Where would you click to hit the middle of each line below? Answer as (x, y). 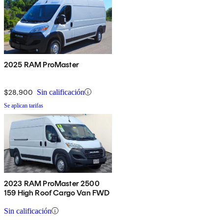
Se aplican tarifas (24, 105)
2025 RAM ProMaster (41, 64)
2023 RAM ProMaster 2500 (52, 183)
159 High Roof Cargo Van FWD (57, 192)
